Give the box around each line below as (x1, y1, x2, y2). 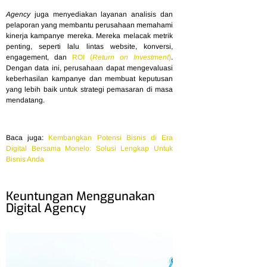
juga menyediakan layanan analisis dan (30, 10, 173, 19)
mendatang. (6, 96, 45, 105)
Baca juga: (6, 133, 49, 142)
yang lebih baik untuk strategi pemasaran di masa (6, 85, 173, 94)
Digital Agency (6, 200, 86, 216)
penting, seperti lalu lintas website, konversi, (6, 42, 173, 51)
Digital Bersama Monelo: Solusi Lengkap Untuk (6, 144, 173, 153)
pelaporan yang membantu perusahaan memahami (6, 21, 173, 30)
